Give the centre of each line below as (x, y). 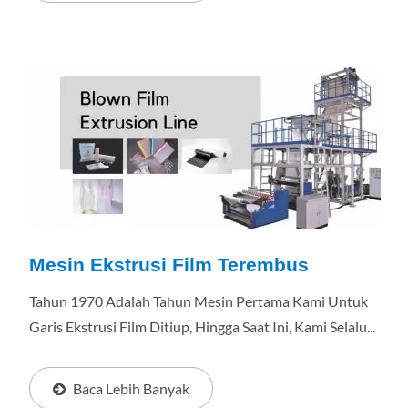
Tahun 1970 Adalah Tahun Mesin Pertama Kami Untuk (199, 301)
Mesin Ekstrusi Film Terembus (169, 265)
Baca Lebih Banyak (131, 388)
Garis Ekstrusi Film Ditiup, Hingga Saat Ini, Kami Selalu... (202, 326)
